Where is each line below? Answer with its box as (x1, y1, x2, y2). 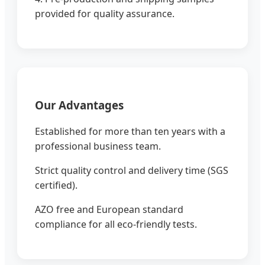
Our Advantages (35, 97, 124, 112)
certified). (35, 179, 77, 192)
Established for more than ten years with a (35, 125, 225, 138)
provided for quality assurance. (35, 7, 174, 20)
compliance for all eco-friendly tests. (35, 218, 197, 231)
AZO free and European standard (35, 203, 183, 216)
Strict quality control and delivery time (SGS (35, 164, 228, 177)
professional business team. (35, 140, 161, 153)
